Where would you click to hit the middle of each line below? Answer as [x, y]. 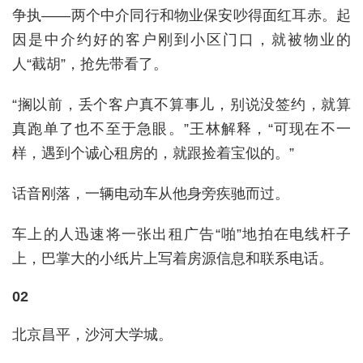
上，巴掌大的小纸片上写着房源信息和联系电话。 [173, 258]
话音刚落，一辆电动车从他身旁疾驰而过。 [151, 193]
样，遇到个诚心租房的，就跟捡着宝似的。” [153, 153]
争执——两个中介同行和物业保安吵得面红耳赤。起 [181, 15]
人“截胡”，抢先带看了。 [90, 64]
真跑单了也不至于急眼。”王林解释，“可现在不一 [181, 128]
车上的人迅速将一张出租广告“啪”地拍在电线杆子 [181, 234]
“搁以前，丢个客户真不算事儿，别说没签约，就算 [181, 104]
